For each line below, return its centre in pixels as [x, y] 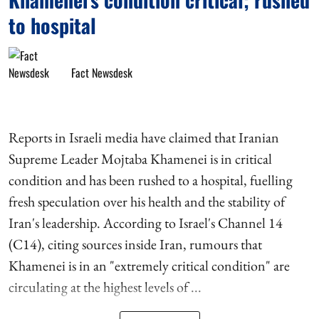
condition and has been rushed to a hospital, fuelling [151, 180]
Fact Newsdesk [102, 72]
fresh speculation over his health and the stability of [147, 201]
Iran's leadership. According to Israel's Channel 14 [146, 223]
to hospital [52, 25]
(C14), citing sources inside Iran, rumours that [135, 244]
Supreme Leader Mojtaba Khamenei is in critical [140, 158]
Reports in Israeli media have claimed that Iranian [144, 137]
